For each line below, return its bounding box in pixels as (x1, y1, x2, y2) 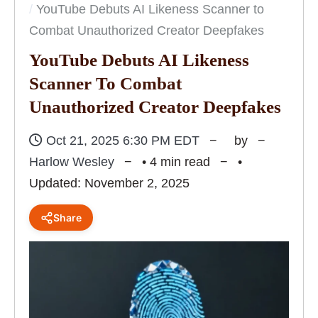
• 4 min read (142, 155, 210, 169)
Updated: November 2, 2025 (29, 176, 190, 190)
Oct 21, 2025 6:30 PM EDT (46, 133, 199, 148)
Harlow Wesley (29, 155, 114, 169)
